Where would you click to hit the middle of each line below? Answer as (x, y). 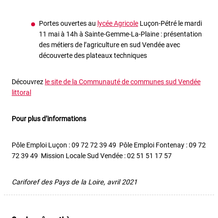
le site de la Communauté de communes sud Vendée (123, 82)
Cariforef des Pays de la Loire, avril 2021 (74, 182)
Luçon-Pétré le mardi (170, 24)
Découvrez (28, 82)
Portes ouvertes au (68, 24)
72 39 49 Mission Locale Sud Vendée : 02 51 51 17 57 (92, 156)
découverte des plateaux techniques (94, 56)
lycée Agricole (118, 24)
